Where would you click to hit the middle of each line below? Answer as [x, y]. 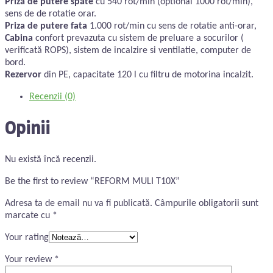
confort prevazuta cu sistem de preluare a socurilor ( [138, 38]
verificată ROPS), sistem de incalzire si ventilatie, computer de [128, 50]
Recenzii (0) [52, 97]
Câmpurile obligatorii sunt [207, 204]
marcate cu [29, 216]
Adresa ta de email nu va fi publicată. [79, 204]
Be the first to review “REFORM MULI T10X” [92, 182]
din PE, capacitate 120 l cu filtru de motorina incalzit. [147, 75]
